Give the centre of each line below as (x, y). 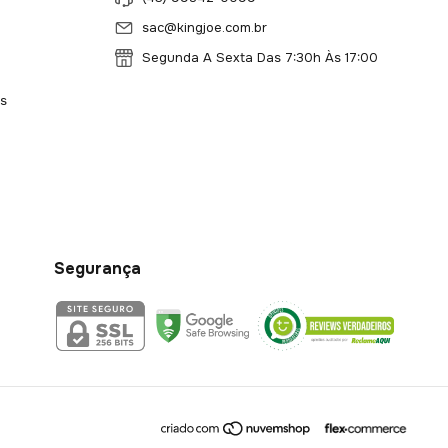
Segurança (97, 268)
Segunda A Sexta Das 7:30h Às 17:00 (258, 58)
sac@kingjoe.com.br (205, 28)
